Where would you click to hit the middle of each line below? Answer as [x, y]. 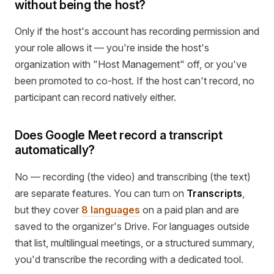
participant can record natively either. [95, 98]
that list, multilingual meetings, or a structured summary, [135, 243]
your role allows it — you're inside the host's [112, 48]
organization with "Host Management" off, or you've [131, 65]
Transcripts [214, 193]
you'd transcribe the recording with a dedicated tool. [129, 259]
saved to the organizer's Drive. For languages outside [132, 226]
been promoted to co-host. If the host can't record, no [135, 81]
